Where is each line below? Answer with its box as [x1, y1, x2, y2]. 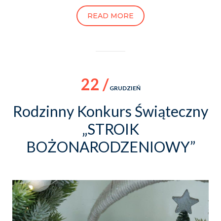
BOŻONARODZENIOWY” [26, 137, 195, 155]
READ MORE [87, 11, 134, 20]
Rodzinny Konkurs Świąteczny [13, 102, 208, 120]
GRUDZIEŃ [108, 84, 141, 92]
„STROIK [82, 119, 139, 138]
